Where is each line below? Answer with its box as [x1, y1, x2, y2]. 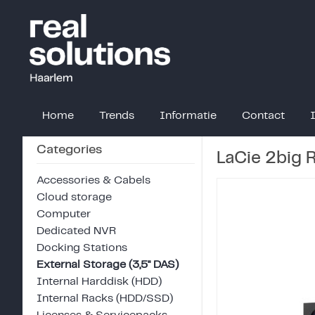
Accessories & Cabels [37, 174, 150, 186]
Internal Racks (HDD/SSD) [37, 292, 173, 304]
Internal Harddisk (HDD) [37, 276, 162, 287]
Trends [99, 110, 134, 121]
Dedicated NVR [37, 225, 116, 236]
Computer [37, 208, 91, 219]
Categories [37, 143, 102, 156]
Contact [242, 110, 285, 121]
